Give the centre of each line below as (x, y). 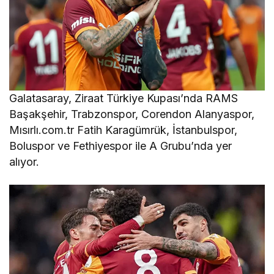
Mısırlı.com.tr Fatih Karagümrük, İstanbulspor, (124, 130)
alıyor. (24, 161)
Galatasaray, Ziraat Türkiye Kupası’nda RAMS (124, 98)
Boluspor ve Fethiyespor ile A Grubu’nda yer (121, 146)
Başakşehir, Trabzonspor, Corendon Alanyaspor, (132, 114)
